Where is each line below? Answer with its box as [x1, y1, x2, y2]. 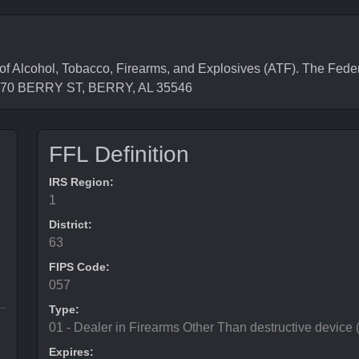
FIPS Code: [49, 260, 110, 273]
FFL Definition [49, 142, 189, 167]
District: [49, 218, 92, 231]
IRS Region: [49, 175, 114, 188]
